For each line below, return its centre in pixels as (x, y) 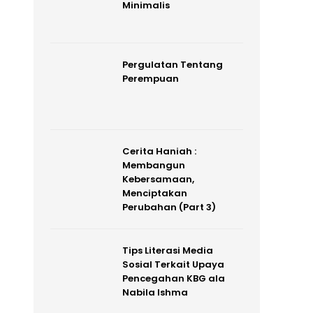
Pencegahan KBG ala (173, 279)
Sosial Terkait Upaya (173, 265)
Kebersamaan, (158, 180)
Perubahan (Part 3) (169, 208)
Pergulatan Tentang (172, 64)
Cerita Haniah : (159, 152)
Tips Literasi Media (167, 251)
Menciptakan (154, 194)
